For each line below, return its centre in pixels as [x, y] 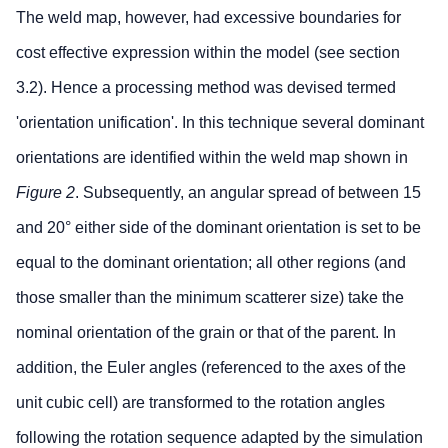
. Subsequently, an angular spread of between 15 [248, 193]
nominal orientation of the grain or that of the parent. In [206, 333]
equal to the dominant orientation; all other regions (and [211, 263]
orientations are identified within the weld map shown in [212, 158]
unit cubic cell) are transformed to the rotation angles [200, 403]
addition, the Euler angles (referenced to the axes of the [211, 368]
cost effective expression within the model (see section [208, 53]
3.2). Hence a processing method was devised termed [206, 88]
